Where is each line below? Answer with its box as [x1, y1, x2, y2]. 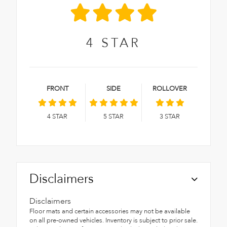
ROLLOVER [153, 84, 187, 93]
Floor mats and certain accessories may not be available [29, 206, 190, 216]
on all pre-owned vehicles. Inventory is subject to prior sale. [29, 215, 198, 225]
